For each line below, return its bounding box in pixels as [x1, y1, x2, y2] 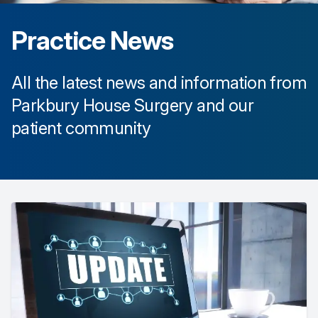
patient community [11, 118, 151, 138]
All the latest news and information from [11, 72, 307, 93]
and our [192, 95, 254, 116]
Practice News [11, 25, 174, 56]
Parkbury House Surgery [11, 95, 193, 116]
